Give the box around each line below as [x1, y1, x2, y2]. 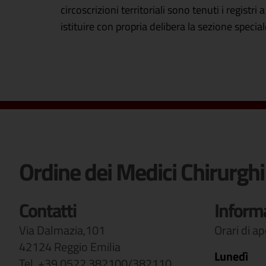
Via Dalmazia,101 [19, 221, 105, 240]
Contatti [19, 196, 76, 225]
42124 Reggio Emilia [19, 237, 121, 256]
